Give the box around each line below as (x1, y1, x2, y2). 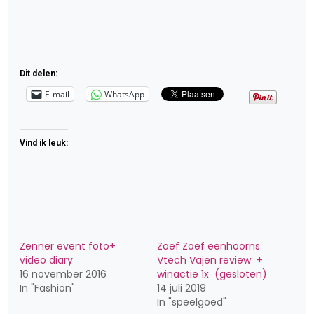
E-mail (45, 88, 69, 100)
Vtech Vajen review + (157, 253, 263, 268)
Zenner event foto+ (20, 239, 116, 254)
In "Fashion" (20, 281, 75, 296)
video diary (20, 253, 73, 268)
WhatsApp (104, 88, 144, 100)
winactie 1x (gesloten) (157, 267, 267, 282)
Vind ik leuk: (20, 138, 68, 149)
